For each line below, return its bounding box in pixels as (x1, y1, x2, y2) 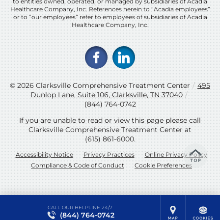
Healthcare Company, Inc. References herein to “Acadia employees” (10, 5, 210, 13)
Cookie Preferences (135, 161, 192, 169)
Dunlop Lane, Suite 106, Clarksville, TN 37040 (30, 90, 183, 99)
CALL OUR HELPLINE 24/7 (48, 204, 112, 211)
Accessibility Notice (15, 150, 73, 158)
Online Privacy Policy (144, 150, 207, 158)
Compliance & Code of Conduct (31, 161, 124, 169)
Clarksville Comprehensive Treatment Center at (28, 125, 192, 134)
